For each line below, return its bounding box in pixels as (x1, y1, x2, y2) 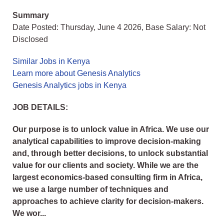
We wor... (12, 209, 46, 218)
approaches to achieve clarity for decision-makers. (12, 197, 203, 206)
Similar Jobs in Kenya (12, 57, 90, 66)
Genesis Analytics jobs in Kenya (12, 81, 126, 90)
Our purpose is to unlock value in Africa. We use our (12, 125, 209, 134)
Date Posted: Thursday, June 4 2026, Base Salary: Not (12, 23, 205, 32)
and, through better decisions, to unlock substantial (12, 149, 208, 158)
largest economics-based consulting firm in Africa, (12, 173, 202, 182)
